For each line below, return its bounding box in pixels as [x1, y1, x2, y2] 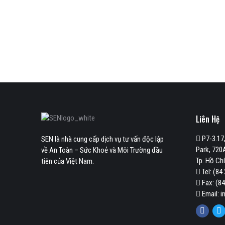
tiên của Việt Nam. [41, 157, 94, 166]
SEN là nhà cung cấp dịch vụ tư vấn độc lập [41, 135, 164, 144]
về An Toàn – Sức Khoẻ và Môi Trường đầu [41, 146, 163, 155]
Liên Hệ [195, 113, 219, 125]
